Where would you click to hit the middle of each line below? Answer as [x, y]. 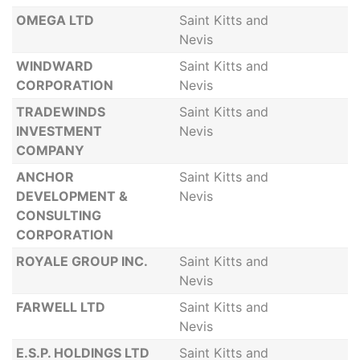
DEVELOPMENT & [72, 196]
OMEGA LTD [55, 20]
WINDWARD [54, 66]
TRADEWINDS [60, 112]
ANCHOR [45, 177]
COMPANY [50, 150]
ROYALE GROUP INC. [82, 261]
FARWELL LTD [60, 307]
